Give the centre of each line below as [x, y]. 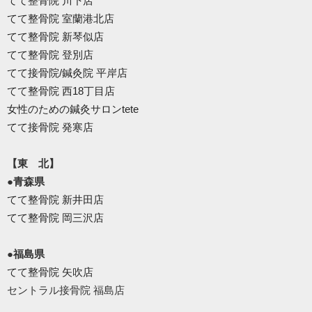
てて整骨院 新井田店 [55, 200]
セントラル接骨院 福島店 [66, 290]
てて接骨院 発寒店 [50, 127]
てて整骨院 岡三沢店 [55, 218]
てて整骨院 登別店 [50, 55]
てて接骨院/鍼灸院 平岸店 [67, 73]
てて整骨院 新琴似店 [55, 37]
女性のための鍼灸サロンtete [73, 109]
